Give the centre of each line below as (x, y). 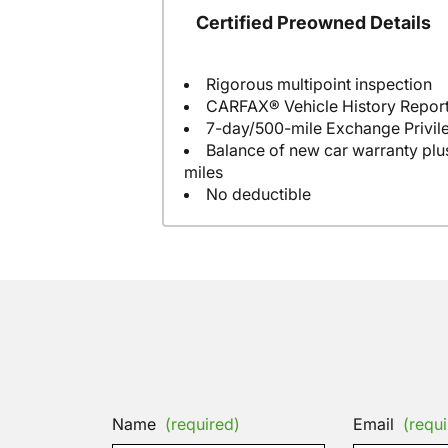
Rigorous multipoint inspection (319, 83)
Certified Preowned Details (313, 23)
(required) (202, 424)
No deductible (258, 193)
